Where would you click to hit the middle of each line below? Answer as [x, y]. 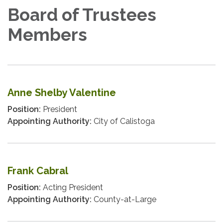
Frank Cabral [38, 171]
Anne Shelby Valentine [62, 93]
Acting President [72, 188]
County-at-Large [124, 200]
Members [47, 35]
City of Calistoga [123, 121]
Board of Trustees [82, 15]
